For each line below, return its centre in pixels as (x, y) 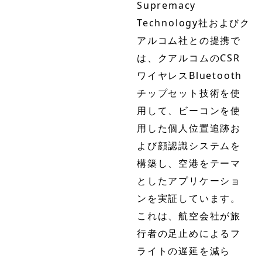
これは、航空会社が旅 (189, 216)
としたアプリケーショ (189, 181)
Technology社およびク (194, 23)
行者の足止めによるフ (189, 234)
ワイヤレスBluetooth (190, 76)
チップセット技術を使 (189, 93)
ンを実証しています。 (189, 199)
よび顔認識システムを (189, 146)
